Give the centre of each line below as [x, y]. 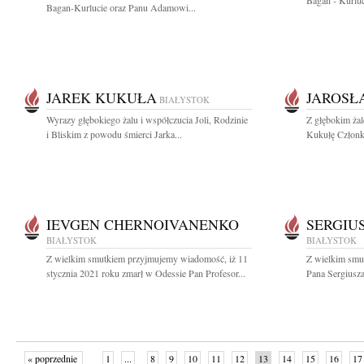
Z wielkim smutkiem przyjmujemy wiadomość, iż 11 [147, 258]
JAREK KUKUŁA [102, 97]
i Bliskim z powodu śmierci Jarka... [114, 134]
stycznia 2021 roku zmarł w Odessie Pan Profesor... [146, 273]
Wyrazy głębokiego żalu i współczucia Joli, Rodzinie [147, 119]
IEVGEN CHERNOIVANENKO [143, 224]
